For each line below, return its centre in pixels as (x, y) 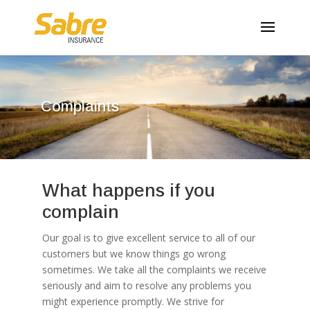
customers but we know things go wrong (134, 254)
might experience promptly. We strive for (133, 301)
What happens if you (128, 190)
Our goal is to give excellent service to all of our (148, 238)
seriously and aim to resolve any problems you (146, 285)
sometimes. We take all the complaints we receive (154, 270)
